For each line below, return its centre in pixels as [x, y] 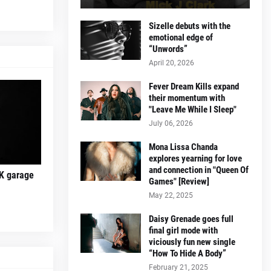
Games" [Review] [179, 181]
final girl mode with [183, 230]
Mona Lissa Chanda [183, 147]
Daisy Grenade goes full [191, 219]
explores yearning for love [195, 158]
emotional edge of [181, 37]
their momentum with [187, 98]
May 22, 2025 [171, 195]
